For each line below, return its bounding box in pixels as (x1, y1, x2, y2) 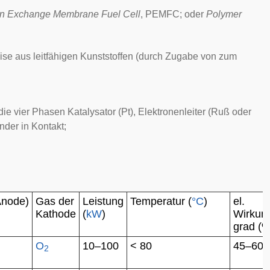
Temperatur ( (130, 195, 192, 207)
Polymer (206, 9, 242, 19)
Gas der (36, 195, 74, 207)
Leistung (83, 195, 124, 207)
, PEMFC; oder (140, 9, 206, 19)
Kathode (36, 208, 76, 220)
